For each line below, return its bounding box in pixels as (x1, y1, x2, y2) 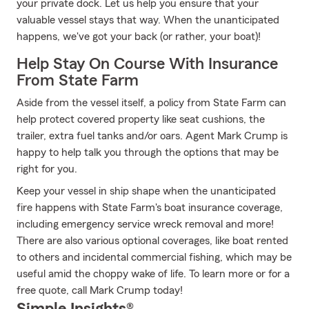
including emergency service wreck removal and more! (17, 219, 274, 230)
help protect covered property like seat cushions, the (17, 114, 265, 125)
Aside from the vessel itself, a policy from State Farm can (17, 97, 286, 108)
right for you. (17, 163, 77, 175)
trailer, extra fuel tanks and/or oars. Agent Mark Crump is (17, 130, 288, 141)
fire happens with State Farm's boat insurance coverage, (17, 202, 283, 213)
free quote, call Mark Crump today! (17, 285, 183, 296)
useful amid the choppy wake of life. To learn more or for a (17, 268, 290, 279)
